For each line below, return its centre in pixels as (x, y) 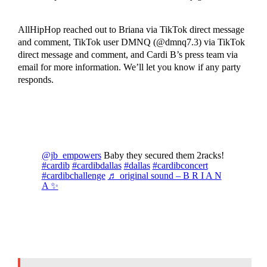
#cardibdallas (97, 165)
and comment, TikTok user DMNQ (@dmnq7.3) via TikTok (131, 42)
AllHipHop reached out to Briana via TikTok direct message (131, 29)
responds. (35, 79)
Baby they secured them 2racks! (162, 155)
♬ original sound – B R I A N (164, 175)
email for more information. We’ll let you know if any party (129, 67)
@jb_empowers (71, 155)
